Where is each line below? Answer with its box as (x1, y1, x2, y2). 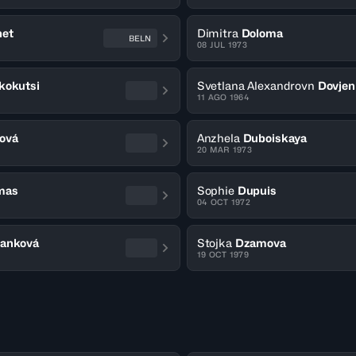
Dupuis (237, 184, 277, 197)
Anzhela (196, 131, 240, 145)
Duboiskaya (242, 131, 308, 145)
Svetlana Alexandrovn (196, 79, 315, 92)
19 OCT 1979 (196, 250, 249, 259)
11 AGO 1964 (196, 92, 250, 102)
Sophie (196, 184, 234, 197)
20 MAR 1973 (196, 145, 252, 154)
